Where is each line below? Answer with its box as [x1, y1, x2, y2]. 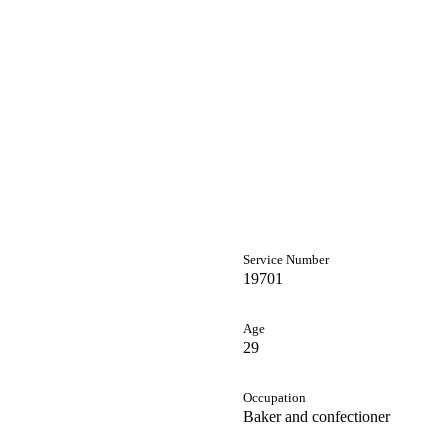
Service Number [243, 253, 329, 268]
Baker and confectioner [243, 408, 390, 426]
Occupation [243, 391, 306, 406]
